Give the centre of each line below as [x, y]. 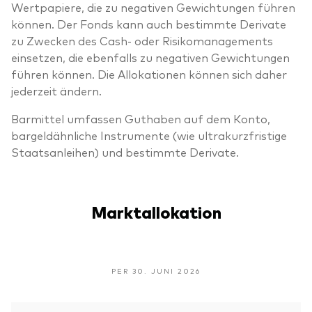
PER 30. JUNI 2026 [156, 270]
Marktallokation [156, 211]
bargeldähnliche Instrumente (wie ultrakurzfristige [149, 135]
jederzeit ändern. [56, 90]
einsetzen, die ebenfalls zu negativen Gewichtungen [150, 57]
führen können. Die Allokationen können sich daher [149, 73]
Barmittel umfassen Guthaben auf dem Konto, [141, 118]
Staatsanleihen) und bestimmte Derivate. [125, 151]
